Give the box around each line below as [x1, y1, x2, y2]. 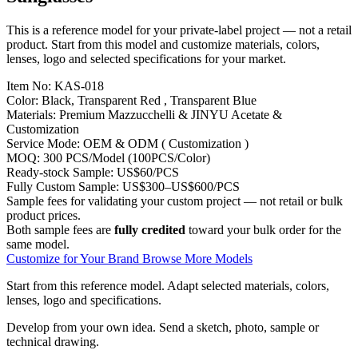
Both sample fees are [6, 222, 114, 237]
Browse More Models [142, 251, 253, 265]
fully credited [114, 222, 185, 237]
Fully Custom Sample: [6, 179, 119, 193]
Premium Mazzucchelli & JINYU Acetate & [59, 107, 282, 121]
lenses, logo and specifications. [6, 292, 161, 307]
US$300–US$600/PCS [122, 179, 240, 193]
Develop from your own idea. [6, 320, 159, 334]
